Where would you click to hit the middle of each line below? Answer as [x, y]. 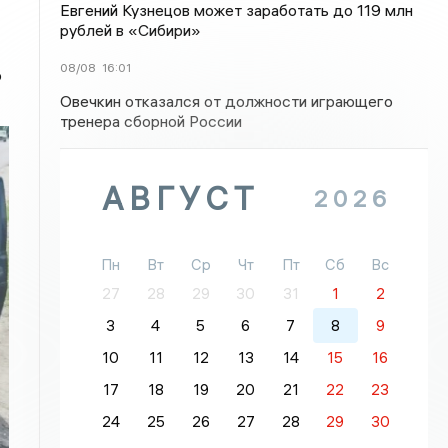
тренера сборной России [151, 121]
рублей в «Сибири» [131, 30]
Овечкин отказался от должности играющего [227, 101]
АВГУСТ [181, 198]
